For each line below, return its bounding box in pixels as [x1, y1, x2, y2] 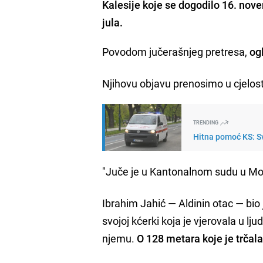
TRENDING [193, 118, 220, 126]
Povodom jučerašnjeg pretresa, [102, 44, 250, 59]
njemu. [102, 231, 137, 245]
